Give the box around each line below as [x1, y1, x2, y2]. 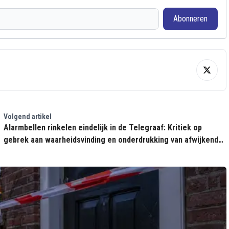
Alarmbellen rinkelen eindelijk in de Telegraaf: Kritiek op [3, 123, 202, 132]
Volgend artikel [3, 112, 52, 121]
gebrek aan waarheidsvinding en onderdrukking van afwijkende [3, 135, 223, 145]
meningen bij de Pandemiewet [3, 147, 108, 157]
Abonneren [173, 14, 208, 24]
